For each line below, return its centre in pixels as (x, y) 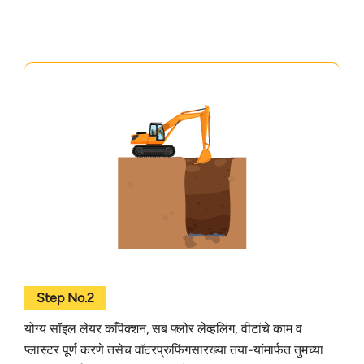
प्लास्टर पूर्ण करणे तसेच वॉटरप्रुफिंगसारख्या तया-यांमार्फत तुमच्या (174, 349)
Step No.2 (65, 297)
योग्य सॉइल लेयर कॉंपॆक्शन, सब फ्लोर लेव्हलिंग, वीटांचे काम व (163, 328)
